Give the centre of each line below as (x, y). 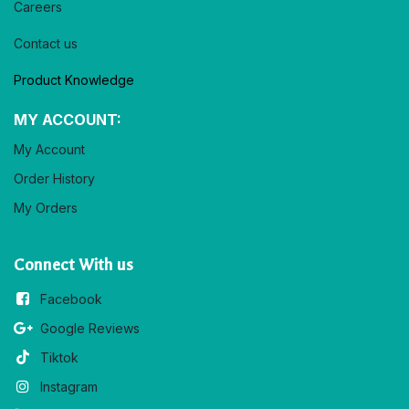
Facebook (71, 299)
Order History (54, 179)
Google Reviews (89, 329)
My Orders (46, 208)
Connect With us (73, 266)
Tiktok (59, 358)
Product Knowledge (74, 80)
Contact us (46, 44)
